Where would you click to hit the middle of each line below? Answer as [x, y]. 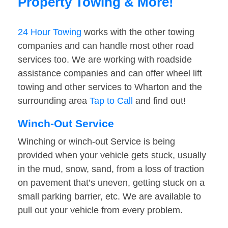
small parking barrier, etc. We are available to [109, 197]
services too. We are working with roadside [105, 60]
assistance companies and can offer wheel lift [110, 74]
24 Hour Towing [50, 32]
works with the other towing [138, 32]
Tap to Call [111, 101]
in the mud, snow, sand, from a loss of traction [111, 169]
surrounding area [54, 101]
